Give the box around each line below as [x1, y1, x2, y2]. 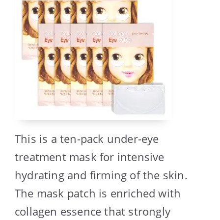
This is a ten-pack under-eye [15, 131, 159, 146]
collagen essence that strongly [15, 203, 171, 219]
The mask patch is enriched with [15, 185, 181, 200]
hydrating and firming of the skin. [15, 167, 188, 182]
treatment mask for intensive [15, 149, 165, 164]
